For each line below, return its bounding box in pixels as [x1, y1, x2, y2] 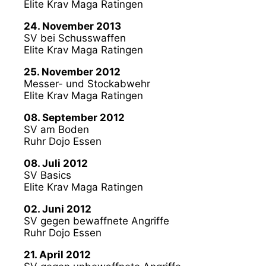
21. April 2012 [24, 248, 91, 261]
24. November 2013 [24, 20, 121, 32]
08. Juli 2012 [24, 157, 88, 169]
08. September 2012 [24, 111, 125, 123]
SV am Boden [24, 123, 89, 135]
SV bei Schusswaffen [24, 31, 126, 44]
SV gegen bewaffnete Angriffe [24, 214, 169, 227]
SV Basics [24, 169, 71, 181]
